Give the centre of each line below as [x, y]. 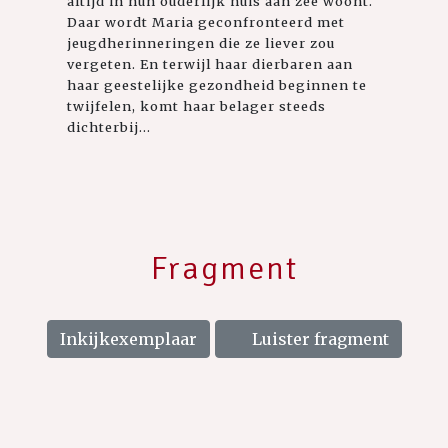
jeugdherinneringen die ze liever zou [201, 42]
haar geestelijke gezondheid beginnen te [217, 84]
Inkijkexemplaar [128, 338]
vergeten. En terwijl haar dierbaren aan [210, 63]
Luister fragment [318, 338]
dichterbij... [109, 126]
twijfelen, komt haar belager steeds [197, 105]
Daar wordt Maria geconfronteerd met [206, 21]
